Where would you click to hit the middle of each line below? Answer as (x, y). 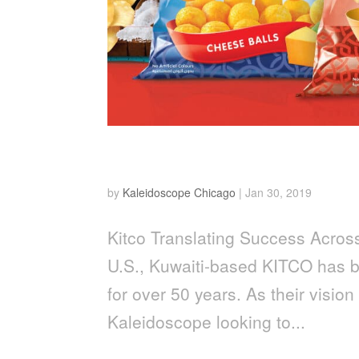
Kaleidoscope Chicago (179, 192)
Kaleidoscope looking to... (207, 321)
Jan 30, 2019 (279, 192)
